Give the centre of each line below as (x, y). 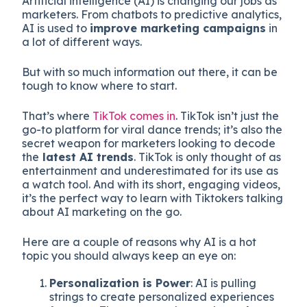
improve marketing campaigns (178, 28)
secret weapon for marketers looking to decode (149, 143)
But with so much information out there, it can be (150, 72)
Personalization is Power (120, 283)
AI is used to (56, 28)
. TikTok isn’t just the (228, 115)
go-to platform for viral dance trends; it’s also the (152, 129)
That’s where (58, 115)
